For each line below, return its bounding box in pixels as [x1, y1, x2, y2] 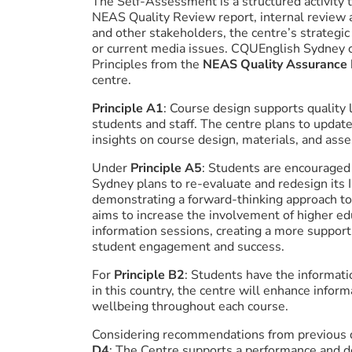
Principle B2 [114, 266, 185, 284]
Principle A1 [92, 100, 163, 117]
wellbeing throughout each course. [92, 298, 295, 315]
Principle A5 [130, 159, 202, 177]
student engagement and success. [92, 238, 288, 255]
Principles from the [92, 56, 203, 73]
